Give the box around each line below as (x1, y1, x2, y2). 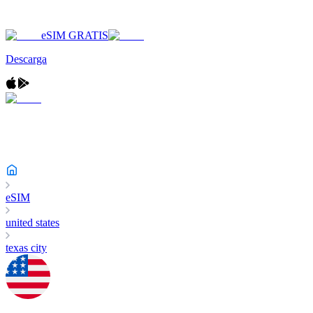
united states (6, 217, 59, 228)
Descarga (6, 53, 47, 65)
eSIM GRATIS (41, 29, 108, 41)
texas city (6, 242, 47, 254)
